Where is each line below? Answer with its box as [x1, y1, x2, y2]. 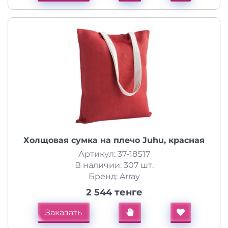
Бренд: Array [88, 172, 140, 181]
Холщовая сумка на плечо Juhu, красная [23, 135, 205, 145]
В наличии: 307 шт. [74, 160, 154, 170]
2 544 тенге [85, 187, 142, 198]
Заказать [45, 208, 82, 217]
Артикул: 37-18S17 [78, 149, 150, 159]
